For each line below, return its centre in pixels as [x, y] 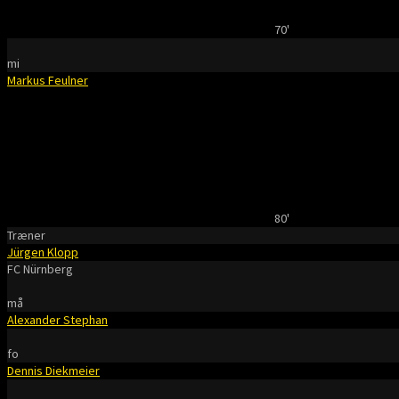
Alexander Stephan [57, 320]
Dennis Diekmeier [53, 370]
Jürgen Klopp [43, 252]
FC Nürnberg [40, 269]
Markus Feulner [48, 80]
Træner [26, 235]
